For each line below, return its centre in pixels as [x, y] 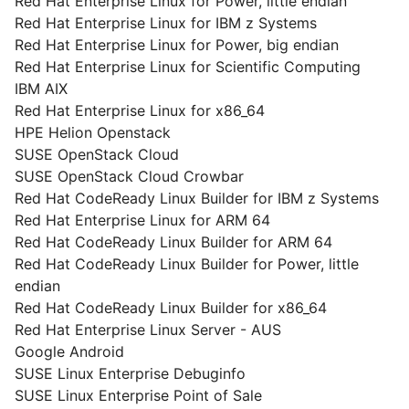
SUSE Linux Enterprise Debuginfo [130, 373]
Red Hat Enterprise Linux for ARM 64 [142, 220]
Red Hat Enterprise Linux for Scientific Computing [188, 67]
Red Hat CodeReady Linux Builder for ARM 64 [173, 242]
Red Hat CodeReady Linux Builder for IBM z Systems [197, 198]
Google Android [69, 351]
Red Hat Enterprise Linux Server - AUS [148, 330]
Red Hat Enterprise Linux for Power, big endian [177, 45]
